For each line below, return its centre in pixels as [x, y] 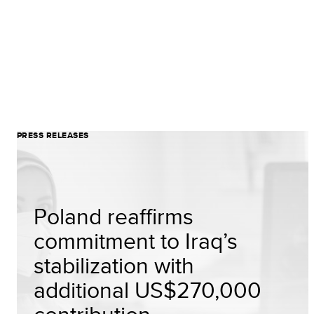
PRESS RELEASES [53, 135]
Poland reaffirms [114, 216]
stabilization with [114, 265]
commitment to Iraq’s [136, 240]
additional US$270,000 [148, 289]
